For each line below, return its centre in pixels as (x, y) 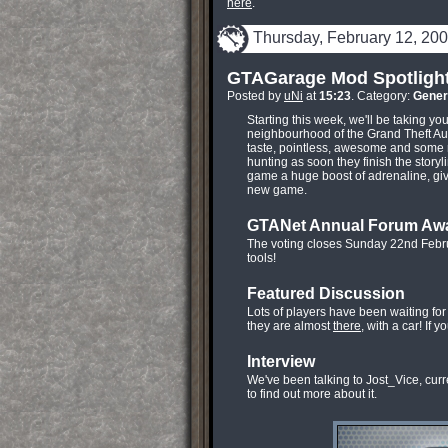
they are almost (290, 326)
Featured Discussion (326, 293)
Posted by (255, 96)
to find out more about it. (312, 394)
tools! (261, 258)
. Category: (382, 96)
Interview (281, 361)
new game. (277, 190)
